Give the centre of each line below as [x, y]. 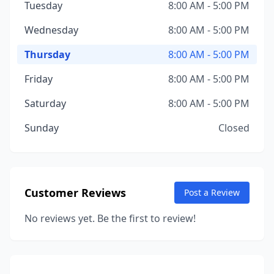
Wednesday [51, 30]
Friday [39, 79]
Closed [234, 128]
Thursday [47, 54]
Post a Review [212, 192]
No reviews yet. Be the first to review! [110, 218]
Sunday [42, 128]
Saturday [45, 103]
